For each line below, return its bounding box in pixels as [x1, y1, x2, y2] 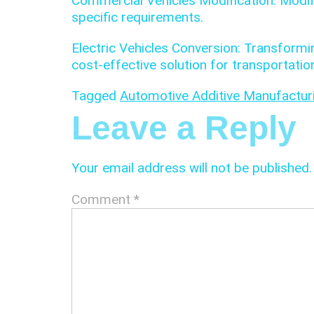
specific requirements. [71, 9, 203, 25]
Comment [71, 191, 134, 207]
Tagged [71, 88, 120, 104]
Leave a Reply [71, 109, 296, 146]
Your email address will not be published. [71, 160, 312, 176]
